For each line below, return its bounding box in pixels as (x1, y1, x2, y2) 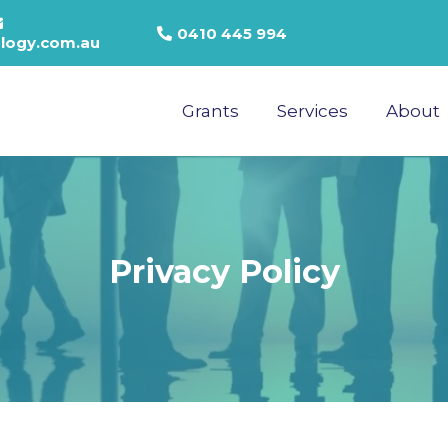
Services (277, 101, 348, 121)
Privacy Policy (108, 252, 340, 291)
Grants (182, 101, 239, 121)
